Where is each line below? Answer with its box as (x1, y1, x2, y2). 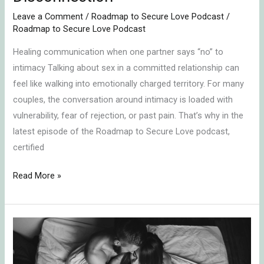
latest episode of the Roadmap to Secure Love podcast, (13, 126, 230, 137)
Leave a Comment (13, 11, 84, 22)
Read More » (13, 170, 62, 181)
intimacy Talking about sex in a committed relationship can (13, 62, 240, 73)
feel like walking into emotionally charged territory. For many (13, 78, 245, 89)
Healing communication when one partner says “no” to (13, 46, 224, 57)
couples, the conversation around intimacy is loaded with (13, 94, 233, 105)
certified (13, 141, 45, 153)
